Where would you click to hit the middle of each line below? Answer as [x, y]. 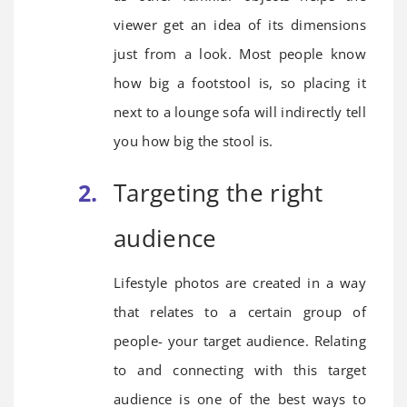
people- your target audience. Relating [240, 340]
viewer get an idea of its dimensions [240, 24]
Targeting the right [218, 192]
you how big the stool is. [194, 140]
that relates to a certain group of [240, 311]
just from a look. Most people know [240, 53]
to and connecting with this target [240, 369]
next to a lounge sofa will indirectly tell [240, 111]
